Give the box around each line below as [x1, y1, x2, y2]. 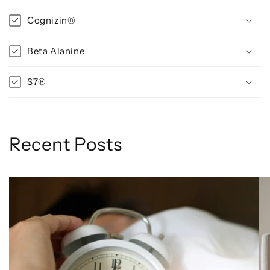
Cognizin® [27, 14, 76, 26]
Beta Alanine [27, 45, 85, 57]
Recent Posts [9, 133, 122, 155]
